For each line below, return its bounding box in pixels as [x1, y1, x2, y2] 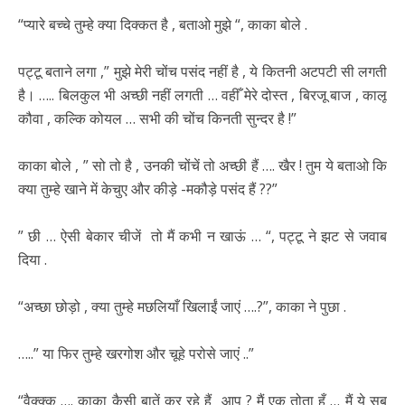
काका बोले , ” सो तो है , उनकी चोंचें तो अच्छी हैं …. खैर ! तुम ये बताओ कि [18, 155, 387, 176]
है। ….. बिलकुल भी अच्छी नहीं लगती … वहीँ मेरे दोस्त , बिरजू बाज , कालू [18, 85, 387, 106]
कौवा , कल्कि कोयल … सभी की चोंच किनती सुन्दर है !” [18, 108, 297, 129]
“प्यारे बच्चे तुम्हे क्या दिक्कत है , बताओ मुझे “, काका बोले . [18, 14, 307, 35]
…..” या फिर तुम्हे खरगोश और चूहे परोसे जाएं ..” [18, 344, 254, 364]
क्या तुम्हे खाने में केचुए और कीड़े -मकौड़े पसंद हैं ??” [18, 179, 278, 200]
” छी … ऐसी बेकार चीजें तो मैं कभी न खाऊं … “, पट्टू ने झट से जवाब [18, 226, 387, 247]
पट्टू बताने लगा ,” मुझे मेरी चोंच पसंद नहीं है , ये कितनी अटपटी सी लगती [18, 61, 387, 82]
